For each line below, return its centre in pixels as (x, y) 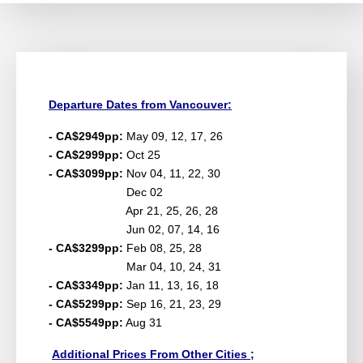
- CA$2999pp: (86, 154)
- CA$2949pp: (88, 136)
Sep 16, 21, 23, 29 (172, 303)
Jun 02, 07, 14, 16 (136, 229)
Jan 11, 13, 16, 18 (171, 285)
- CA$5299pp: (86, 303)
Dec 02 (106, 192)
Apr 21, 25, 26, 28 (133, 210)
